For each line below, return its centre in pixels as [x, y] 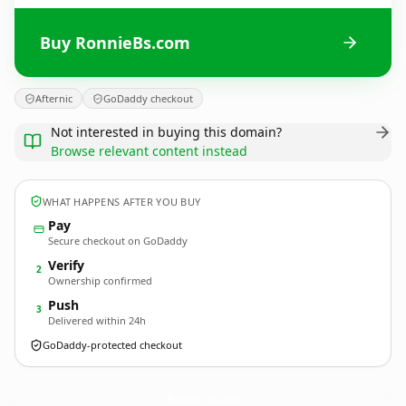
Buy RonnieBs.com [115, 42]
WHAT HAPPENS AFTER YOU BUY [122, 201]
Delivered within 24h [97, 320]
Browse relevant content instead [149, 151]
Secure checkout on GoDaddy [118, 241]
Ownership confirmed [100, 280]
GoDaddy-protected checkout [112, 345]
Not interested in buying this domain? [166, 132]
